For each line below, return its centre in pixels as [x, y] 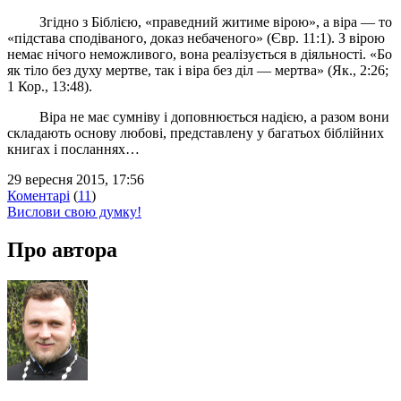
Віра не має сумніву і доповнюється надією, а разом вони [198, 116]
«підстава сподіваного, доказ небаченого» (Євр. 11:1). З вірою [196, 38]
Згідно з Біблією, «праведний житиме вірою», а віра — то [200, 21]
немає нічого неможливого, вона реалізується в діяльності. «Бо [200, 54]
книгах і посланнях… [73, 149]
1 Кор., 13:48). [50, 86]
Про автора [62, 249]
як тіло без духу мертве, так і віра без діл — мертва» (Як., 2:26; [198, 70]
